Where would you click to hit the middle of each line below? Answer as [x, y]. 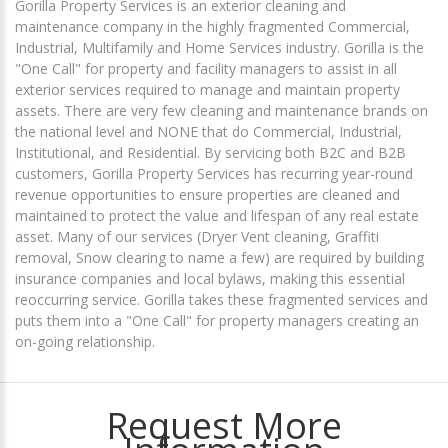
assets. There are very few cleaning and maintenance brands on [221, 111]
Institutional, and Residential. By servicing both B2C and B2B [210, 153]
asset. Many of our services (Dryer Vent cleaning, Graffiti [197, 237]
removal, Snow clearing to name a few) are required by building [219, 258]
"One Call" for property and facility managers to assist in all [206, 69]
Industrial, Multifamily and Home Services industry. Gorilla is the [219, 48]
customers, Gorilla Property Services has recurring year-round [214, 174]
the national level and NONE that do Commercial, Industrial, [208, 132]
